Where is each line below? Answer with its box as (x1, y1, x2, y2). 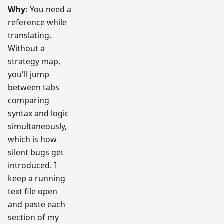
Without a (8, 42, 45, 54)
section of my (8, 211, 59, 223)
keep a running (8, 172, 65, 184)
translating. (8, 29, 51, 41)
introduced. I (8, 159, 56, 171)
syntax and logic (8, 107, 69, 119)
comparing (8, 94, 49, 106)
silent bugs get (8, 146, 64, 158)
